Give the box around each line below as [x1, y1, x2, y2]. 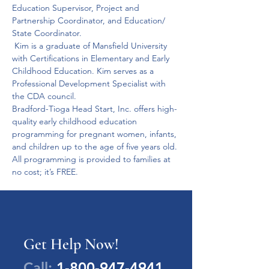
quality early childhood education [12, 116, 139, 127]
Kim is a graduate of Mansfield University [12, 40, 169, 51]
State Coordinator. [12, 28, 82, 38]
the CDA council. [12, 91, 76, 101]
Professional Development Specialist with [12, 78, 168, 89]
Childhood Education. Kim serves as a [12, 65, 156, 76]
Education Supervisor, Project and [12, 2, 142, 13]
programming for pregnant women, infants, [12, 128, 179, 139]
